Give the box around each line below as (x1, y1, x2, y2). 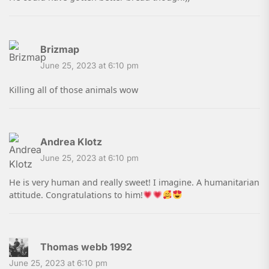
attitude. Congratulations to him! (9, 189, 143, 201)
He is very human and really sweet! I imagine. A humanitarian (9, 177, 259, 189)
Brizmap (40, 43, 79, 56)
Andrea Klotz (40, 136, 102, 148)
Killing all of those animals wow (9, 84, 138, 96)
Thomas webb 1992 (40, 241, 132, 253)
